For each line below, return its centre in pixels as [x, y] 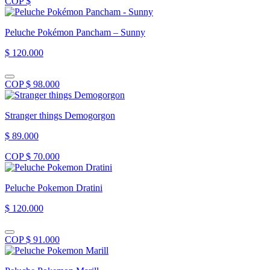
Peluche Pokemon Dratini [54, 187]
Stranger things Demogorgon [60, 115]
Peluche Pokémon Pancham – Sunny [75, 32]
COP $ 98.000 [32, 84]
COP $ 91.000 [32, 239]
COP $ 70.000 [32, 156]
